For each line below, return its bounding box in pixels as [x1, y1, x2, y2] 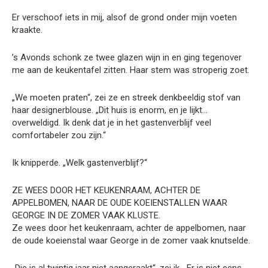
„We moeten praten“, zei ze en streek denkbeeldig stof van [12, 92, 240, 103]
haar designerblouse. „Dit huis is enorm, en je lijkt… [12, 105, 208, 116]
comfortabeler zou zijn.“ [12, 130, 106, 141]
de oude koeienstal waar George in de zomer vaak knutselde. [12, 235, 250, 246]
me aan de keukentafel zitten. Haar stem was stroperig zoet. [12, 65, 249, 76]
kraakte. [12, 25, 42, 36]
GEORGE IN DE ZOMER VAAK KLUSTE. [12, 210, 160, 221]
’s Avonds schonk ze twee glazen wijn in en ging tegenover [12, 52, 242, 63]
